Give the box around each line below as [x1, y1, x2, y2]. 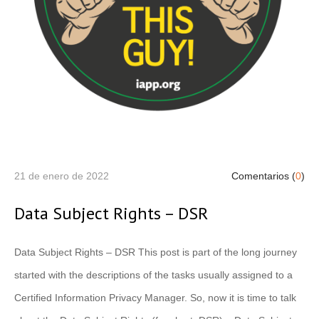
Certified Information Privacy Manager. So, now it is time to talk [14, 291, 296, 303]
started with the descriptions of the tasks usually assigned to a [14, 268, 293, 281]
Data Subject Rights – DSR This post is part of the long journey [14, 246, 297, 258]
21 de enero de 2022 [14, 169, 109, 182]
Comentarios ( [231, 169, 296, 182]
